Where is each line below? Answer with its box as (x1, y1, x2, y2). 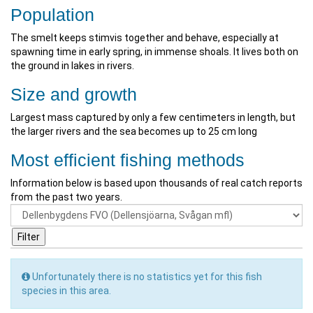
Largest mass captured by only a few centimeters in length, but (10, 112, 296, 123)
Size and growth (10, 85, 137, 104)
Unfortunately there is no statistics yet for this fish (30, 270, 262, 282)
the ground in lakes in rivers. (10, 60, 134, 71)
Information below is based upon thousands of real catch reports (10, 177, 303, 189)
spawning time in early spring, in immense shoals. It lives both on (10, 46, 298, 57)
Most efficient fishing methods (10, 150, 245, 170)
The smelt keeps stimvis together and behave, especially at (10, 32, 279, 43)
